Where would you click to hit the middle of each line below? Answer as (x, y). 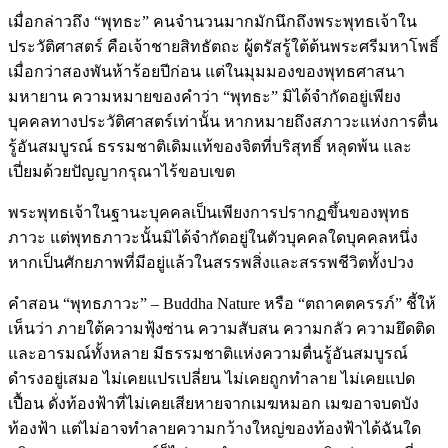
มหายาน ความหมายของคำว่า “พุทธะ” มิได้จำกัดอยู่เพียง (204, 96)
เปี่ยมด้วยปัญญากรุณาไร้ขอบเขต (121, 171)
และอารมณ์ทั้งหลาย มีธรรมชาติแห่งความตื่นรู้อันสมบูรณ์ (208, 353)
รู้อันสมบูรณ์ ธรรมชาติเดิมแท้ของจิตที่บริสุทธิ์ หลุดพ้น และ (210, 146)
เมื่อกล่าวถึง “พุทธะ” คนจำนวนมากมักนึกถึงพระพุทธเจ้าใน (212, 21)
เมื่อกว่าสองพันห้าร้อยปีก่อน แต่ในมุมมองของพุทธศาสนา (206, 71)
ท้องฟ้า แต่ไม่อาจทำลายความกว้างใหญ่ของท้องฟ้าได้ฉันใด (214, 428)
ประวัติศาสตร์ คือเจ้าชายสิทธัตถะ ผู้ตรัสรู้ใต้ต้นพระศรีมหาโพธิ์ (223, 46)
